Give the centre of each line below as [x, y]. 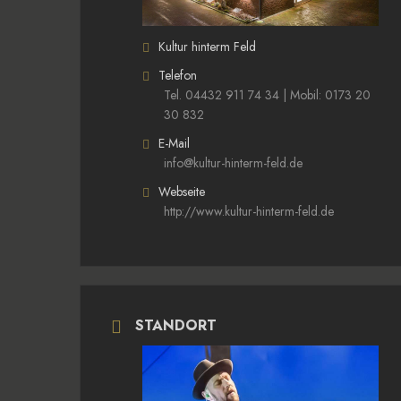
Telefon [178, 75]
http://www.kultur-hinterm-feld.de [249, 211]
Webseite [182, 191]
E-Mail [174, 143]
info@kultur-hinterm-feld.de [233, 162]
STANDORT [176, 325]
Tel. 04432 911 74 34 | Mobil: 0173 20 [267, 94]
